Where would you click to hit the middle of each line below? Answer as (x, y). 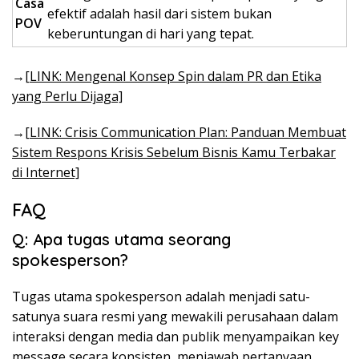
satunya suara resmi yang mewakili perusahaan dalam (175, 317)
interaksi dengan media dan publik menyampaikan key (175, 337)
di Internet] (46, 173)
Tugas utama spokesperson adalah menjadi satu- (161, 297)
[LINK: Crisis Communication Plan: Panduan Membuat (186, 133)
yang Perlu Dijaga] (67, 97)
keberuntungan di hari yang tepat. (151, 34)
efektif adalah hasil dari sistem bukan (159, 14)
